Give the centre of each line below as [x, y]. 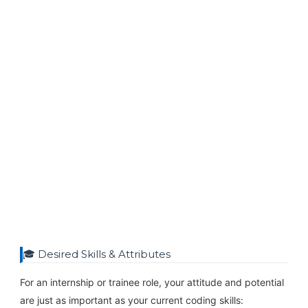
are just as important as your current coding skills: [131, 300]
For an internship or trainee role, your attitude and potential [152, 282]
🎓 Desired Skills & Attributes [96, 254]
